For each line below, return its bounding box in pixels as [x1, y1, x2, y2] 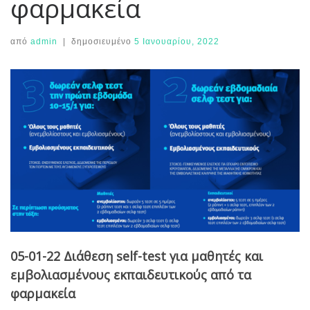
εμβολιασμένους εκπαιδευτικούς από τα [10, 266, 251, 284]
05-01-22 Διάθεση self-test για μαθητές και [10, 248, 263, 265]
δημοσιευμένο [71, 36, 134, 46]
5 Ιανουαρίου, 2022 [134, 36, 219, 46]
